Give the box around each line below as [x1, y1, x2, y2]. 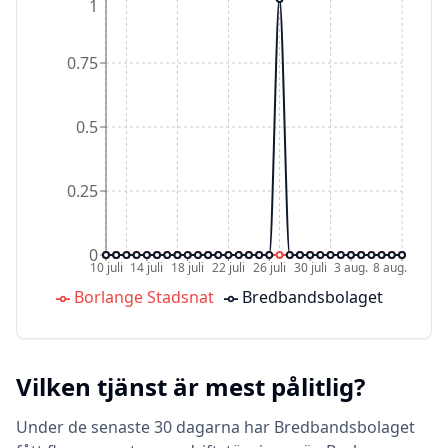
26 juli [252, 258, 286, 276]
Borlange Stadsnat [73, 286, 214, 308]
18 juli [171, 258, 205, 276]
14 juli [130, 258, 164, 276]
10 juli [89, 258, 123, 276]
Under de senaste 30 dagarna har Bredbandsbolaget [16, 416, 415, 438]
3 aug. [333, 258, 368, 276]
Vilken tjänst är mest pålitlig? [16, 370, 365, 403]
